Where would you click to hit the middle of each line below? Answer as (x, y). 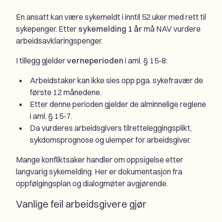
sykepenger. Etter (47, 28)
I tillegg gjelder (41, 60)
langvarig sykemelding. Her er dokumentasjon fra (99, 171)
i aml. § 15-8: (145, 60)
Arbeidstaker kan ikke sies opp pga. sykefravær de (116, 80)
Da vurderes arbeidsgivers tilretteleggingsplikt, (111, 128)
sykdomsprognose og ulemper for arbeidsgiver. (110, 139)
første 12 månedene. (66, 92)
